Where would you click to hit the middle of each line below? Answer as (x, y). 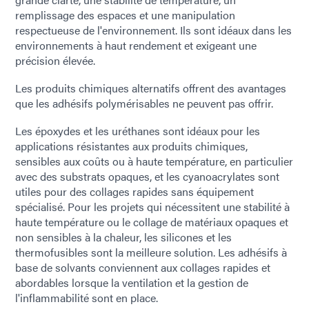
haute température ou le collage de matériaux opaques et (152, 221)
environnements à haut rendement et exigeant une (136, 45)
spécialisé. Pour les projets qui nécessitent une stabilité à (152, 206)
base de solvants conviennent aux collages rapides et (143, 267)
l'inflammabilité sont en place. (87, 297)
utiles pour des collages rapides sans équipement (134, 191)
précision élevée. (55, 60)
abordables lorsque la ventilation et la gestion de (132, 282)
